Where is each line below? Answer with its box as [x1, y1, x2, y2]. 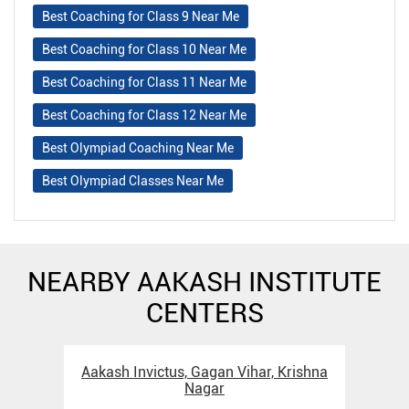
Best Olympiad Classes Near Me [42, 173, 224, 188]
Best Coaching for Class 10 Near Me [42, 41, 246, 57]
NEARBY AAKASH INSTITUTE [27, 265, 382, 298]
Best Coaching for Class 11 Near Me [42, 74, 246, 89]
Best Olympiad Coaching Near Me [42, 140, 234, 155]
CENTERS [145, 296, 264, 329]
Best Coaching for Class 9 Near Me [42, 8, 239, 24]
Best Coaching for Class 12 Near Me [42, 107, 246, 122]
